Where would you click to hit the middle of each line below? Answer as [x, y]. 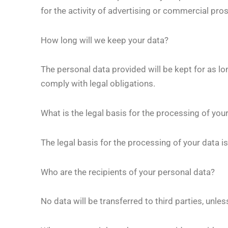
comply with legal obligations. [98, 84]
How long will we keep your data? [105, 40]
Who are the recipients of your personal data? [128, 172]
